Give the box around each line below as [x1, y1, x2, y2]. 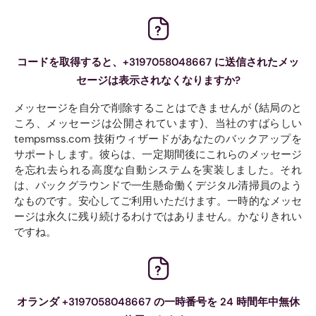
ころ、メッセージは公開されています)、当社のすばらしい [14, 116, 302, 130]
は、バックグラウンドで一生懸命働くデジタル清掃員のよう [14, 178, 302, 193]
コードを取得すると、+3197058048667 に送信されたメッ [17, 54, 299, 69]
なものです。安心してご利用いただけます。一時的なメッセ [14, 193, 302, 208]
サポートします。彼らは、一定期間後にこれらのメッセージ [14, 147, 302, 162]
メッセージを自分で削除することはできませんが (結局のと [14, 100, 302, 115]
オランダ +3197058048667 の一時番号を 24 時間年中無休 [16, 294, 300, 309]
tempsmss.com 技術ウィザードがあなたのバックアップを [14, 131, 302, 146]
